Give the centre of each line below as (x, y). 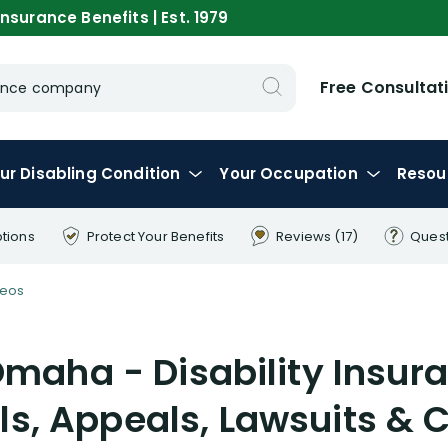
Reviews (305, 236)
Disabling (60, 173)
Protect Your (128, 236)
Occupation (309, 173)
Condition (140, 173)
